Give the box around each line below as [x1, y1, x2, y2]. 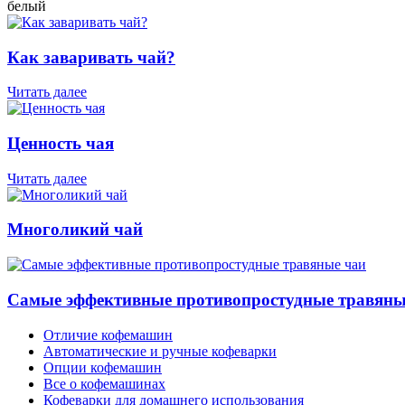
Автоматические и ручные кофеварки [43, 343, 277, 359]
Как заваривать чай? [7, 47, 175, 67]
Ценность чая [7, 134, 114, 154]
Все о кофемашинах [43, 375, 165, 391]
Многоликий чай [7, 220, 143, 240]
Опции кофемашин [43, 359, 162, 375]
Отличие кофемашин [43, 326, 173, 343]
